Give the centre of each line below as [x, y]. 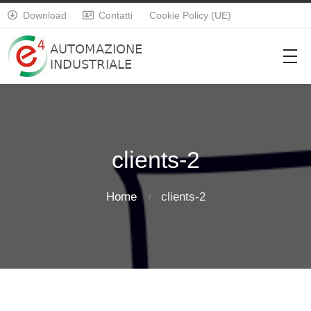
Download [45, 15]
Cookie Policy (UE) [190, 15]
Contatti [115, 15]
